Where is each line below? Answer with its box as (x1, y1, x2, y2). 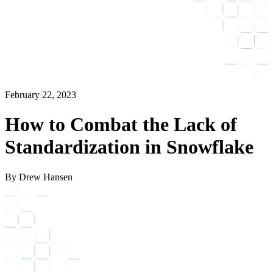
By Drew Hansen (5, 171, 73, 182)
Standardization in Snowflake (5, 136, 253, 158)
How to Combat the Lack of (5, 113, 237, 136)
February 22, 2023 (5, 89, 76, 100)
